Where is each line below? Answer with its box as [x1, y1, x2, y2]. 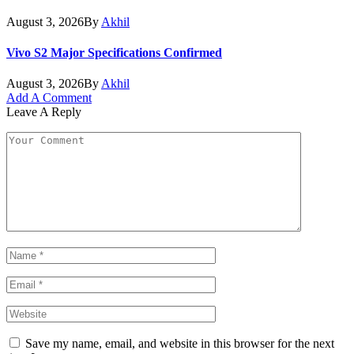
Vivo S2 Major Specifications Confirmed [6, 46, 222, 59]
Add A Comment [6, 91, 92, 105]
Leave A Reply [6, 105, 81, 119]
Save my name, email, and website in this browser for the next [25, 337, 334, 351]
